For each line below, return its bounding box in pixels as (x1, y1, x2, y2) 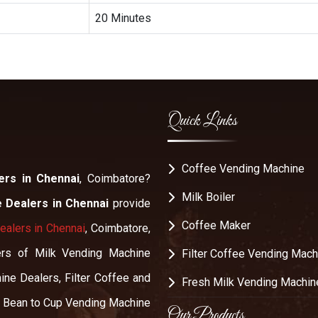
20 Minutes (95, 11, 151, 25)
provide (109, 196, 151, 210)
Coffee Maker (182, 219, 251, 233)
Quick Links (168, 111, 237, 133)
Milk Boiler (182, 190, 235, 204)
